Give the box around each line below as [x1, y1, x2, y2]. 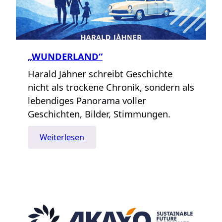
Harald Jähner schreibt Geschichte [28, 67, 172, 80]
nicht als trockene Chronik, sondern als [28, 80, 194, 93]
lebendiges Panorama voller [28, 94, 146, 107]
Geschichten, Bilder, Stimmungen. [28, 107, 170, 120]
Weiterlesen [40, 132, 84, 143]
